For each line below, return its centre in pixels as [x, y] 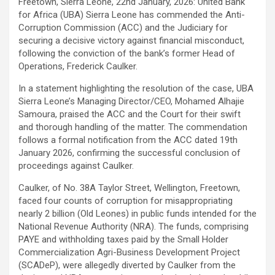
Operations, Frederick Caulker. [78, 67]
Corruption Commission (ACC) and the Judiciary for [123, 28]
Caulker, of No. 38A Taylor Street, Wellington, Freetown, [129, 188]
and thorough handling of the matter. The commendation [133, 127]
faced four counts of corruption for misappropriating [126, 201]
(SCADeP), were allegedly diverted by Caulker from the [127, 265]
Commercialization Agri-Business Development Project [129, 253]
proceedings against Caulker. [76, 166]
